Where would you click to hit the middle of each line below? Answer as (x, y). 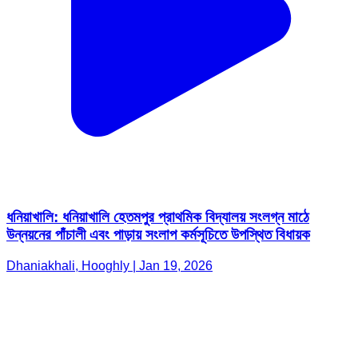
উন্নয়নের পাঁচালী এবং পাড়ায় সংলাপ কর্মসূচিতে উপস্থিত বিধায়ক (158, 235)
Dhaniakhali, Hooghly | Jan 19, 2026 (109, 265)
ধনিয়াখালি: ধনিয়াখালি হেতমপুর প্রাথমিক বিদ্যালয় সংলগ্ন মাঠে (158, 217)
